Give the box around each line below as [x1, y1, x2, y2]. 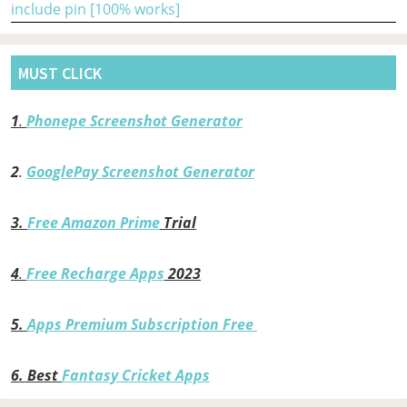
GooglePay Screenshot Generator [26, 162, 254, 183]
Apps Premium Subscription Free [27, 314, 257, 335]
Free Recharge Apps [26, 263, 164, 284]
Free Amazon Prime [27, 213, 160, 233]
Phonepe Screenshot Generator [26, 111, 243, 132]
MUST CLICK [18, 62, 103, 84]
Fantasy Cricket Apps [62, 365, 210, 386]
